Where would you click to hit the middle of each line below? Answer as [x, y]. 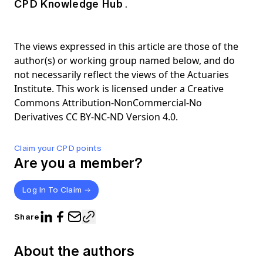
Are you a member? [78, 163]
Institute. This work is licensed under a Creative [119, 89]
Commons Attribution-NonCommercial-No [108, 103]
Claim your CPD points [58, 149]
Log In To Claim [52, 190]
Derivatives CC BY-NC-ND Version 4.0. [96, 117]
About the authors [74, 251]
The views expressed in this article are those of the [126, 47]
